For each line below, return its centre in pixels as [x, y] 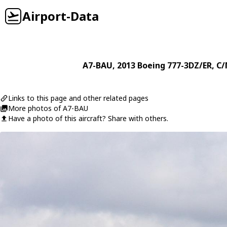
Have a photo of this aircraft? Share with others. [88, 118]
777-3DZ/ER [189, 65]
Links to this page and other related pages [78, 98]
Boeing [151, 65]
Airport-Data [61, 16]
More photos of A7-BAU [48, 108]
